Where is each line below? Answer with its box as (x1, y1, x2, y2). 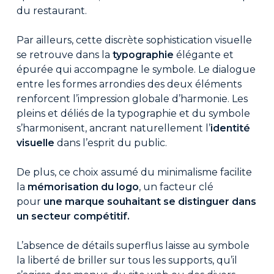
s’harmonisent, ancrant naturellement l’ (16, 122, 210, 134)
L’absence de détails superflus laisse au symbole (16, 239, 250, 251)
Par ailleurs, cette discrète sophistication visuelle (16, 34, 252, 46)
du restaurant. (16, 4, 87, 17)
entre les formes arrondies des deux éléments (16, 78, 242, 90)
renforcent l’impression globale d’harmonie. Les (16, 92, 248, 105)
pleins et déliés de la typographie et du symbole (16, 107, 250, 119)
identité (210, 122, 250, 134)
